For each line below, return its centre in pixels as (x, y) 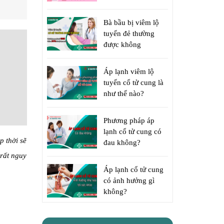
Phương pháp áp (129, 120)
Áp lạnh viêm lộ (128, 71)
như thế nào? (123, 93)
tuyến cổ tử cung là (133, 82)
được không (122, 44)
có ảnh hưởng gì (129, 180)
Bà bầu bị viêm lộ (131, 22)
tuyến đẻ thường (129, 33)
